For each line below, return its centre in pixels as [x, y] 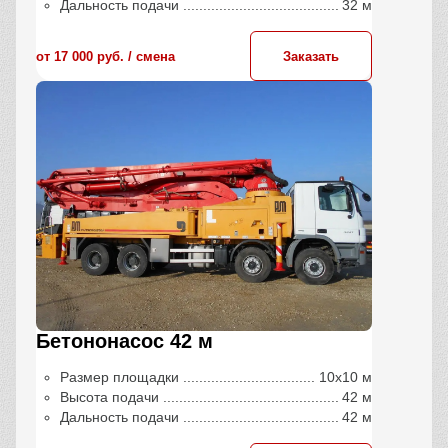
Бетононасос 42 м [124, 341]
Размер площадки [119, 377]
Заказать [311, 56]
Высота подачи [109, 397]
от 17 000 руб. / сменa [105, 56]
